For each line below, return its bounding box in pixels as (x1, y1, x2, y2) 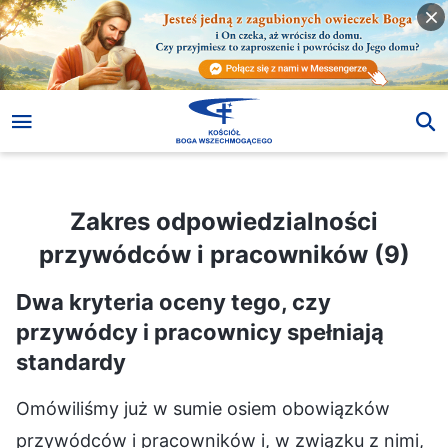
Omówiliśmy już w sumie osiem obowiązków (16, 397, 390, 419)
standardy (16, 348, 126, 375)
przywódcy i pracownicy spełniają (16, 318, 384, 345)
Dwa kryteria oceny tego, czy (16, 288, 331, 315)
